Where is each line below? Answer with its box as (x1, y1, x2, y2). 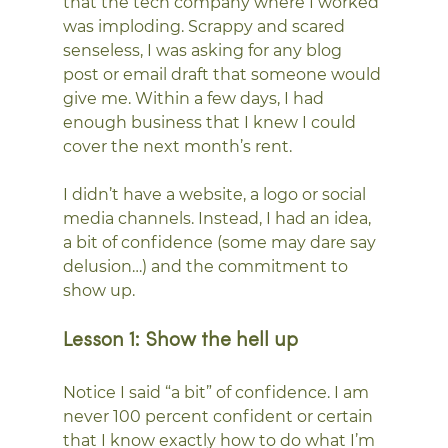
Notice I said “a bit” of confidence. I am (62, 382, 373, 402)
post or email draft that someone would (62, 64, 385, 84)
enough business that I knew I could (62, 112, 360, 132)
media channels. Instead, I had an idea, (62, 208, 375, 228)
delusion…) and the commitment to (62, 256, 352, 276)
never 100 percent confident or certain (62, 406, 377, 426)
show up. (62, 280, 135, 300)
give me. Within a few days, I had (62, 88, 328, 108)
